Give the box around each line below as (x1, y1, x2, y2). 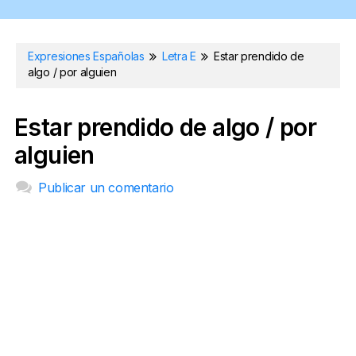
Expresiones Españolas (28, 48, 148, 63)
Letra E (161, 48, 196, 63)
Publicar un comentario (38, 179, 174, 195)
